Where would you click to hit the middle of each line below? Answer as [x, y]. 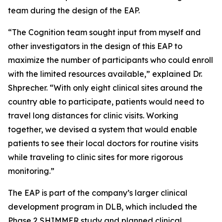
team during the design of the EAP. [74, 10]
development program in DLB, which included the [103, 207]
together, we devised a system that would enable [103, 129]
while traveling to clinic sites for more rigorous [95, 157]
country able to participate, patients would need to [106, 102]
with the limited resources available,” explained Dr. [105, 74]
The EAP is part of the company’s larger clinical [98, 193]
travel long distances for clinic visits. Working [93, 115]
